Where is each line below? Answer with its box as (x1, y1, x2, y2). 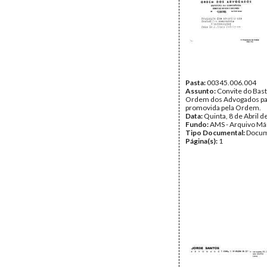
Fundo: (185, 120, 210, 129)
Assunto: (185, 86, 217, 95)
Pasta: (185, 78, 207, 87)
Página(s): (185, 136, 219, 145)
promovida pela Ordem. (185, 103, 261, 112)
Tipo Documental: (185, 128, 246, 137)
